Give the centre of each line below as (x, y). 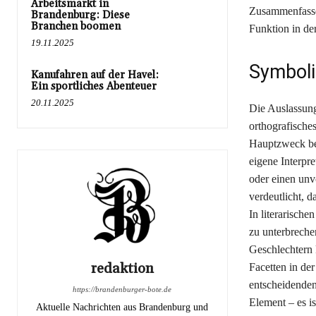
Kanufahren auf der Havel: (95, 75)
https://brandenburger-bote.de (122, 289)
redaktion (122, 268)
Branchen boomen (76, 26)
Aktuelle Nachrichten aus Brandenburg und (122, 307)
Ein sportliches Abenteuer (94, 86)
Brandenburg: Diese (80, 15)
